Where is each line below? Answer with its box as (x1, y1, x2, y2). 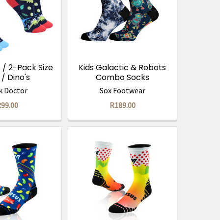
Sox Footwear (99, 85, 145, 96)
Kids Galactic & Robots (79, 62, 166, 74)
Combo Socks (95, 72, 149, 83)
